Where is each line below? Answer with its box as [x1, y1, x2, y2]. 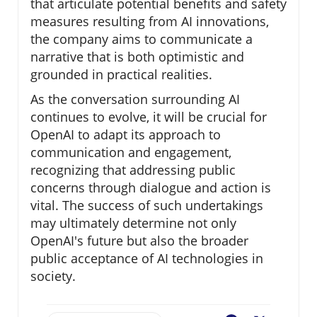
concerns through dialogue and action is [30, 179, 271, 197]
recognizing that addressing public [30, 161, 236, 179]
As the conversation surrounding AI [30, 91, 240, 108]
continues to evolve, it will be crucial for [30, 108, 267, 126]
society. [30, 267, 76, 285]
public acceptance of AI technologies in [30, 250, 263, 267]
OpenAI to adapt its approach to [30, 126, 221, 144]
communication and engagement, [30, 144, 231, 161]
